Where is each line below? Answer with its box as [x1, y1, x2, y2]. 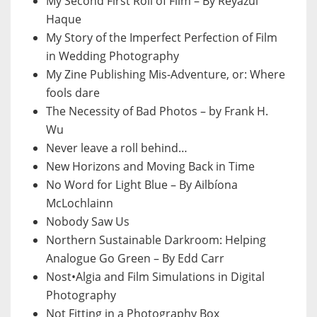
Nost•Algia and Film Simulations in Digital [46, 269, 265, 285]
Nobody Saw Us [46, 214, 129, 230]
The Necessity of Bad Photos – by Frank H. [46, 103, 268, 120]
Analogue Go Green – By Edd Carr [46, 250, 224, 267]
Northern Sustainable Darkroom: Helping [46, 232, 266, 248]
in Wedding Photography [46, 48, 179, 64]
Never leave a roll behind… [46, 140, 188, 156]
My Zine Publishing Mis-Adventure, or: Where [46, 67, 285, 83]
